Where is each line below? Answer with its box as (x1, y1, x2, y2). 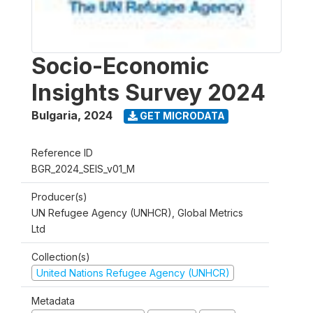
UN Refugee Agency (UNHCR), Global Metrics (31, 206, 243, 219)
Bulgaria (31, 108, 78, 122)
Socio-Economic (31, 52, 210, 80)
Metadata (31, 295, 75, 307)
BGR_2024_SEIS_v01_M (31, 162, 135, 175)
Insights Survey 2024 (31, 78, 265, 106)
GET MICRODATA (137, 110, 225, 122)
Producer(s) (31, 190, 87, 203)
